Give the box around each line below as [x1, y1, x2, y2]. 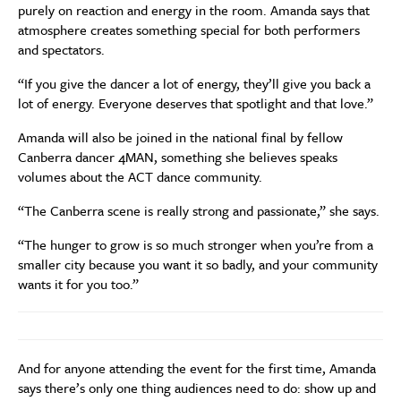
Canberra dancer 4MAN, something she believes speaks [18, 146, 337, 166]
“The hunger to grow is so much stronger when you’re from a [18, 234, 373, 254]
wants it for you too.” [18, 273, 139, 294]
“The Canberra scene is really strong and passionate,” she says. [18, 200, 380, 220]
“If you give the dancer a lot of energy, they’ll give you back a [18, 73, 371, 93]
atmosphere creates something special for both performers [18, 19, 360, 39]
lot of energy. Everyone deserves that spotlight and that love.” [18, 92, 373, 113]
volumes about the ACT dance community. [18, 166, 262, 186]
